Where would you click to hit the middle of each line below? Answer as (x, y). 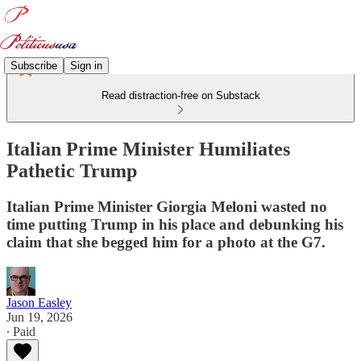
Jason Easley (39, 302)
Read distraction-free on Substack (180, 95)
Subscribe (34, 65)
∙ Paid (21, 331)
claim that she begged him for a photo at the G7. (166, 242)
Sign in (86, 65)
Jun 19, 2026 (39, 317)
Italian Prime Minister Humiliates (148, 149)
